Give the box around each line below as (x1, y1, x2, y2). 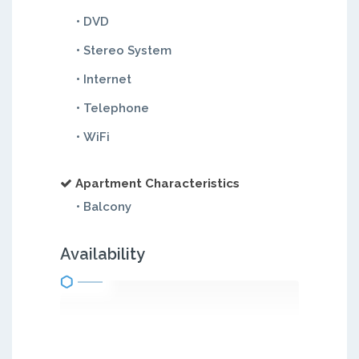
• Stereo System (76, 43, 171, 58)
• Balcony (76, 200, 131, 214)
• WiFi (76, 130, 110, 144)
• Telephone (76, 101, 149, 115)
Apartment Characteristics (75, 176, 240, 191)
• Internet (76, 72, 131, 87)
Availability (60, 244, 145, 264)
